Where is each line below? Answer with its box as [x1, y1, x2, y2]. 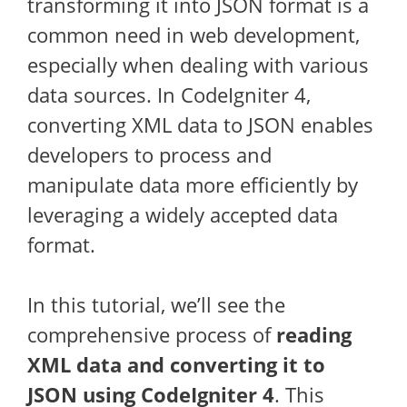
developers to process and [27, 141, 272, 168]
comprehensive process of [27, 321, 276, 348]
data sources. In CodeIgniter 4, [27, 81, 311, 108]
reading [276, 321, 352, 348]
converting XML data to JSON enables [27, 111, 373, 138]
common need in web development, [27, 21, 360, 48]
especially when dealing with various [27, 51, 369, 78]
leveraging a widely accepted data [27, 201, 338, 228]
